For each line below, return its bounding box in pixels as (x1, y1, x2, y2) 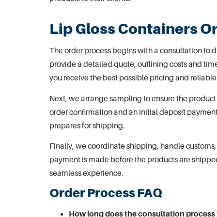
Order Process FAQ (49, 185, 162, 200)
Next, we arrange (49, 93, 109, 103)
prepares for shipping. (49, 120, 125, 130)
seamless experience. (49, 168, 124, 178)
